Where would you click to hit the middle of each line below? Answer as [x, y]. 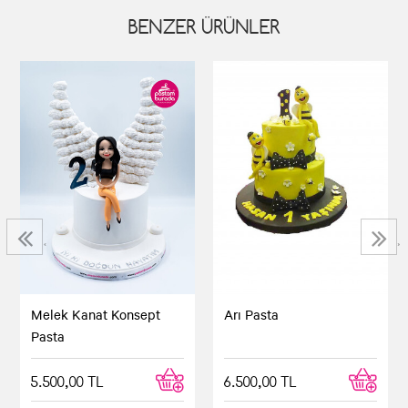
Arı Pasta [251, 314]
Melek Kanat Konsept [96, 314]
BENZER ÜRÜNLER [204, 26]
